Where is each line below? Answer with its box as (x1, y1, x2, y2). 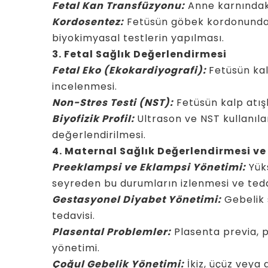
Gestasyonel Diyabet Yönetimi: (52, 193, 221, 206)
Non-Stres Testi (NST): (52, 96, 173, 109)
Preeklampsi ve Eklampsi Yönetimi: (52, 160, 246, 174)
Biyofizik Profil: (52, 112, 137, 126)
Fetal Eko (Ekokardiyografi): (52, 63, 209, 77)
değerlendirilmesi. (52, 128, 146, 142)
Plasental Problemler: (52, 225, 171, 239)
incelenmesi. (52, 80, 117, 93)
